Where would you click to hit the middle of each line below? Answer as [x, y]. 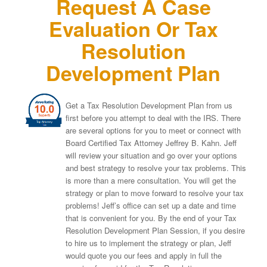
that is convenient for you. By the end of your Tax [151, 218]
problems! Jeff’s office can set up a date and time [150, 206]
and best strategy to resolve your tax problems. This [156, 168]
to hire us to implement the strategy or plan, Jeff [148, 243]
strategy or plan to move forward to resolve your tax [154, 193]
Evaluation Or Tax [133, 29]
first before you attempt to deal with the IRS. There [153, 118]
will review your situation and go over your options [151, 156]
